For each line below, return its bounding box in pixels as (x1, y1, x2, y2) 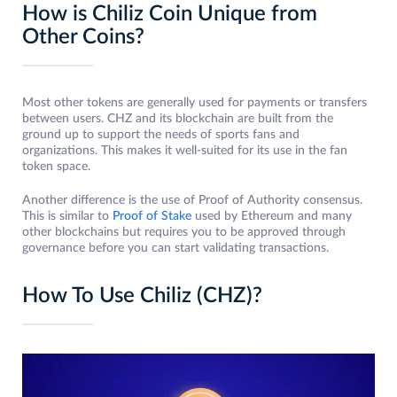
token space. (22, 160, 94, 174)
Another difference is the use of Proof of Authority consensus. (22, 194, 362, 207)
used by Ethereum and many (191, 210, 352, 223)
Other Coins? (22, 27, 144, 49)
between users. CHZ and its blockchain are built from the (22, 113, 333, 126)
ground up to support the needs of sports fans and (22, 128, 300, 142)
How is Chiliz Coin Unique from (22, 4, 317, 26)
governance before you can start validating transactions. (22, 242, 332, 255)
